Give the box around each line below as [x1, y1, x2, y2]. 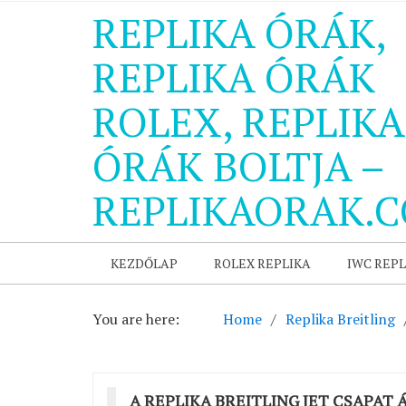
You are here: [92, 309, 179, 329]
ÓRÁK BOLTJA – [92, 139, 383, 193]
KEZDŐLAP [111, 255, 178, 272]
